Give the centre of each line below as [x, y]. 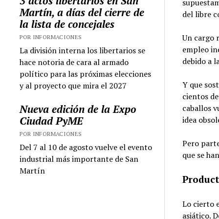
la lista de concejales [67, 24]
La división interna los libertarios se [83, 50]
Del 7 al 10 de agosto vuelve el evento [86, 147]
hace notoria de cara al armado [74, 62]
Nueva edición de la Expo [78, 109]
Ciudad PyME [52, 120]
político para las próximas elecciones [86, 74]
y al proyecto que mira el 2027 [73, 85]
